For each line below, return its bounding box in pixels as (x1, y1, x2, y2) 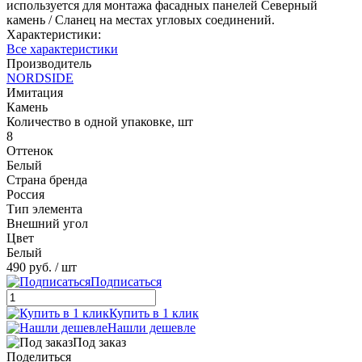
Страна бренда (6, 172, 87, 187)
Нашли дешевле (107, 320, 196, 335)
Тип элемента (6, 201, 82, 216)
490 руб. (6, 259, 52, 274)
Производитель (6, 56, 91, 70)
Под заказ (73, 335, 126, 349)
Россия (6, 187, 44, 201)
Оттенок (6, 143, 53, 158)
